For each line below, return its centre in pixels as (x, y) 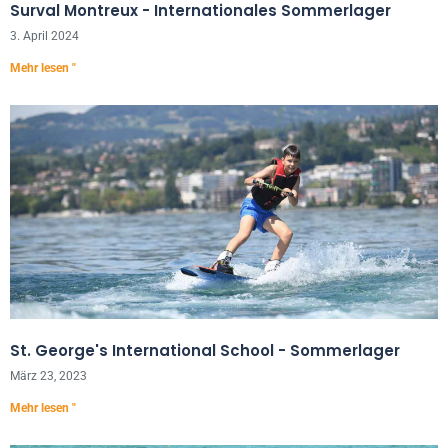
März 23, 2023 (48, 376)
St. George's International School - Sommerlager (205, 350)
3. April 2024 (44, 36)
